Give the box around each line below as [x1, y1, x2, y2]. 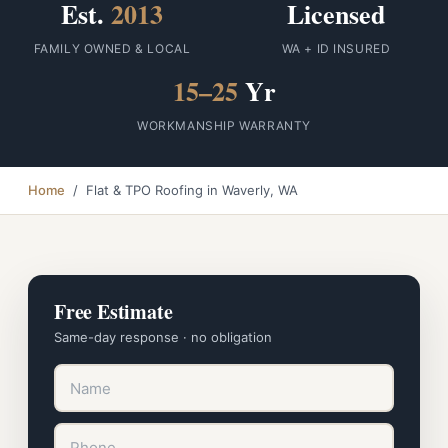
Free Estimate [54, 297, 173, 326]
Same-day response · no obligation [54, 329, 272, 345]
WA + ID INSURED [281, 41, 391, 56]
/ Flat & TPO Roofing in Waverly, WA [65, 182, 298, 198]
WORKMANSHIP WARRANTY [137, 118, 311, 133]
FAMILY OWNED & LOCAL [33, 41, 191, 56]
